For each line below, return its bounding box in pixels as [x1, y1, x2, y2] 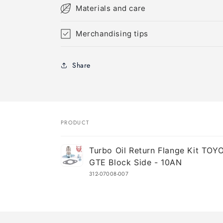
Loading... [60, 199, 98, 211]
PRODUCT [61, 118, 90, 126]
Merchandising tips [76, 29, 148, 38]
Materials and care [76, 3, 146, 13]
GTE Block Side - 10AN [89, 157, 182, 167]
